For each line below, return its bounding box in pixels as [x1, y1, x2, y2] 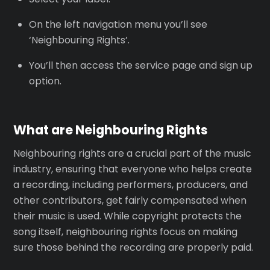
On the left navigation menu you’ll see [29, 17, 207, 31]
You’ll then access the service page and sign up [29, 58, 253, 72]
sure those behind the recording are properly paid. [13, 240, 254, 254]
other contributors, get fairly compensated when [13, 193, 247, 207]
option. [29, 74, 61, 88]
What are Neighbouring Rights [13, 121, 209, 139]
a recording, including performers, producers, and [13, 177, 248, 192]
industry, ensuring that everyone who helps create [13, 162, 253, 176]
